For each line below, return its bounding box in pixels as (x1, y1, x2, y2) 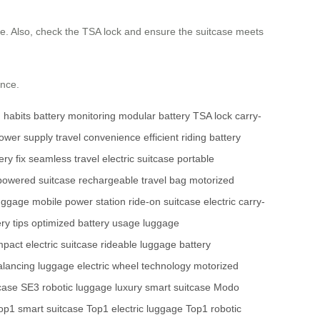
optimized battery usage (31, 217, 140, 229)
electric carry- (204, 196, 265, 208)
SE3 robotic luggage (21, 281, 112, 294)
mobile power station (32, 196, 126, 208)
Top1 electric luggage (86, 303, 183, 315)
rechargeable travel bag (79, 174, 186, 186)
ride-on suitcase (129, 196, 201, 208)
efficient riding (144, 131, 206, 144)
